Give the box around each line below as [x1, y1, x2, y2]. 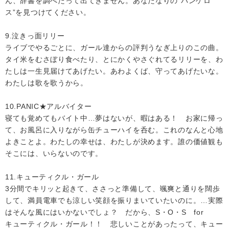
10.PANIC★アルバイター [5, 102, 92, 110]
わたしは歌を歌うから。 [5, 79, 88, 87]
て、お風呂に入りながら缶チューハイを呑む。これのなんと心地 [5, 126, 223, 134]
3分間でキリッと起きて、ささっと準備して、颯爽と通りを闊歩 [5, 185, 220, 193]
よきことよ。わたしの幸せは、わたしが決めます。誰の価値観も [5, 138, 223, 146]
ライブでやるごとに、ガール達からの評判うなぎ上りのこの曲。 [5, 43, 223, 52]
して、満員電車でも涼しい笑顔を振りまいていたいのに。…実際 [5, 196, 223, 204]
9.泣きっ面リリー [5, 32, 65, 40]
